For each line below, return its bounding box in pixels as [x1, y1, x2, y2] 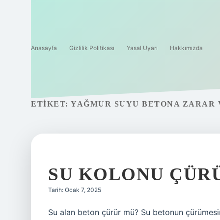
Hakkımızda [170, 44, 203, 52]
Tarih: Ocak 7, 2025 [48, 186, 101, 193]
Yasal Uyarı [127, 44, 158, 52]
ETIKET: [31, 100, 71, 108]
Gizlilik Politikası [69, 44, 114, 52]
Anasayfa [31, 44, 57, 52]
